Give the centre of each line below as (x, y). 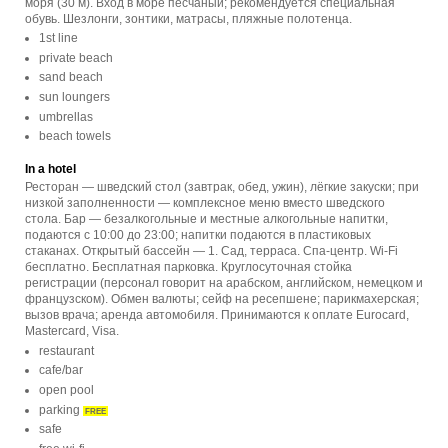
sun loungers (74, 97)
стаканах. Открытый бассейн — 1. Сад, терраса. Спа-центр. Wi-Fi (211, 251)
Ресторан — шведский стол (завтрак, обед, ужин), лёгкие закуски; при (222, 187)
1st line (58, 38)
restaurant (66, 350)
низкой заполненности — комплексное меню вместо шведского (205, 203)
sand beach (71, 77)
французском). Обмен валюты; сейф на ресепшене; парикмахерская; (222, 299)
